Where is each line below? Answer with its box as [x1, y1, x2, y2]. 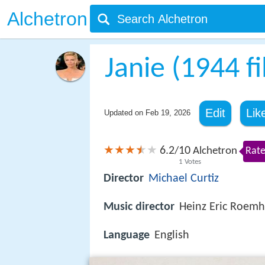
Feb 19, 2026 [145, 108, 190, 117]
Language [104, 230, 150, 242]
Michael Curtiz [148, 173, 219, 185]
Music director [104, 201, 174, 214]
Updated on [104, 108, 146, 117]
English [154, 230, 189, 242]
